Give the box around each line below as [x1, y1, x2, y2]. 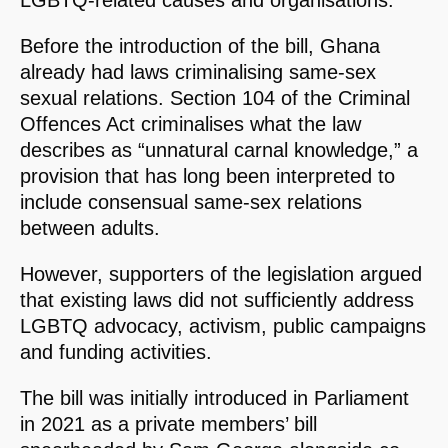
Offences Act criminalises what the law [20, 113, 361, 136]
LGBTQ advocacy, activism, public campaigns [20, 315, 426, 338]
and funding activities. [20, 341, 212, 364]
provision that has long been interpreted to [20, 165, 395, 188]
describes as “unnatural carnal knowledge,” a [20, 139, 418, 162]
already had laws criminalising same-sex [20, 61, 376, 84]
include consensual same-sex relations [20, 191, 362, 214]
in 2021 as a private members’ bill [20, 413, 317, 436]
